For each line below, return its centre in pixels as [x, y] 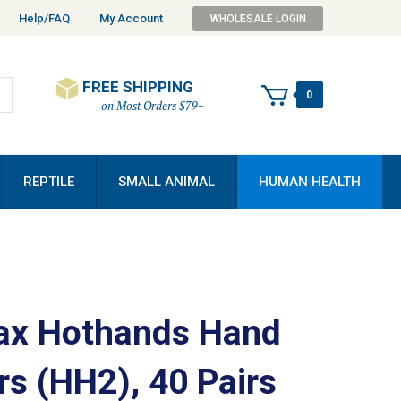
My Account [131, 18]
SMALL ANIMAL [166, 182]
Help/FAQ [44, 18]
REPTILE [49, 182]
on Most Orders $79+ [153, 106]
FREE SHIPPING [138, 87]
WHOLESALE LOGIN [258, 18]
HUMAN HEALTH [310, 182]
